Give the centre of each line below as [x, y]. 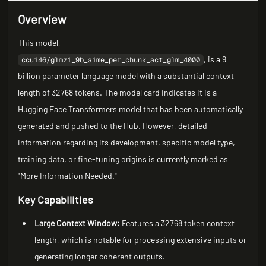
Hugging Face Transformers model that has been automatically [131, 109]
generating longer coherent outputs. [100, 256]
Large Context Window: [77, 223]
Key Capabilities [56, 199]
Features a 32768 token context [178, 223]
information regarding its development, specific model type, [127, 142]
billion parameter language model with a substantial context [126, 76]
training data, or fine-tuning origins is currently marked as [123, 159]
